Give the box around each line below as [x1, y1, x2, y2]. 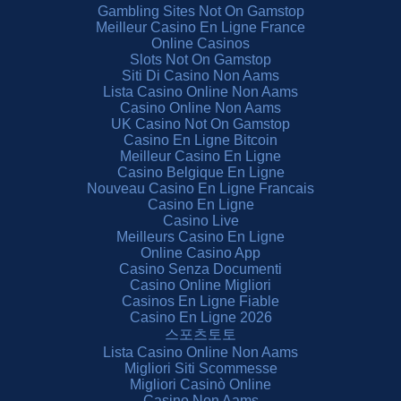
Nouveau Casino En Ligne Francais [87, 181, 314, 196]
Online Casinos [151, 36, 250, 51]
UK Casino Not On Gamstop [111, 116, 290, 132]
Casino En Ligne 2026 [129, 310, 272, 325]
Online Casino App [141, 245, 260, 260]
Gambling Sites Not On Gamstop [97, 4, 304, 19]
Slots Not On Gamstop [130, 52, 271, 67]
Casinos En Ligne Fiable [122, 294, 279, 309]
